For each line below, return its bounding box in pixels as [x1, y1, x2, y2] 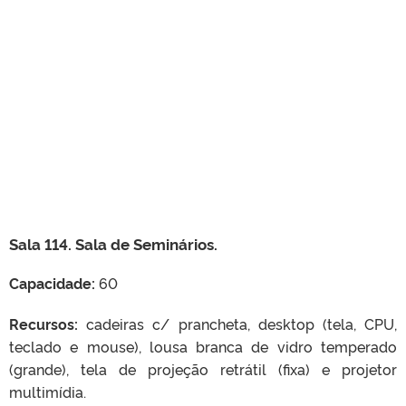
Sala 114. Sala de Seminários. [9, 233, 217, 254]
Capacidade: [9, 273, 95, 293]
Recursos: [9, 314, 78, 333]
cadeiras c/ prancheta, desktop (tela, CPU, [78, 314, 397, 333]
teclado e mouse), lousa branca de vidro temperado [9, 336, 397, 356]
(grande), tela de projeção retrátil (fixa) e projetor [9, 359, 397, 379]
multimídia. [9, 382, 86, 401]
